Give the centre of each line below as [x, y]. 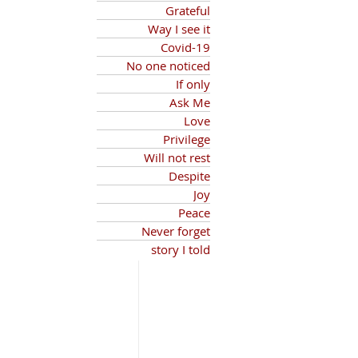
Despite [189, 176]
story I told [181, 249]
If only [193, 84]
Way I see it [179, 29]
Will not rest [177, 157]
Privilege [187, 139]
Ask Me [190, 102]
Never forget [176, 231]
